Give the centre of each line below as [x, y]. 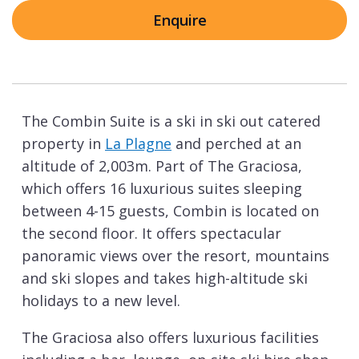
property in [63, 144]
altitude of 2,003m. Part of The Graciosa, [162, 166]
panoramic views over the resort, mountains [175, 256]
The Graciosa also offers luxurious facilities [170, 338]
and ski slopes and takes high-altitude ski [165, 278]
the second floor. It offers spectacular [151, 234]
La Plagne [138, 144]
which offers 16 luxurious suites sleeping [162, 189]
